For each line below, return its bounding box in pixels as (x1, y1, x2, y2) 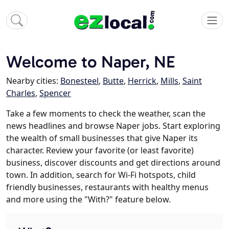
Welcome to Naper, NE (6, 52, 175, 72)
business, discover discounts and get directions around (6, 157, 220, 169)
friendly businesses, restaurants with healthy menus (6, 181, 209, 193)
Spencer (39, 87, 71, 99)
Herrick (128, 75, 156, 87)
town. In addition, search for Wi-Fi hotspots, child (6, 169, 196, 181)
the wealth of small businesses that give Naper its (6, 132, 198, 144)
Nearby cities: (6, 75, 60, 87)
